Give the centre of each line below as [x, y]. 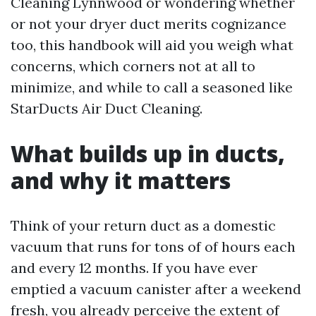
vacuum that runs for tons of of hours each [153, 247]
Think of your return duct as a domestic [143, 225]
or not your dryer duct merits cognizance [148, 24]
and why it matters [121, 180]
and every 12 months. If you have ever [134, 268]
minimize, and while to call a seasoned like [152, 87]
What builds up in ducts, [148, 153]
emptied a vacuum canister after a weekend [156, 289]
